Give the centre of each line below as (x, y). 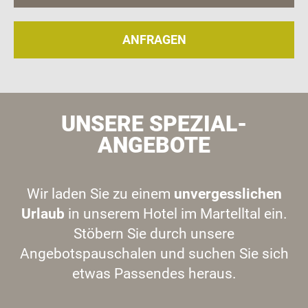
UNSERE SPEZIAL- (154, 124)
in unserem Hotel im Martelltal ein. (176, 214)
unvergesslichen (228, 194)
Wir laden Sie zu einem (100, 194)
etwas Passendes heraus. (154, 274)
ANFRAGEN (154, 40)
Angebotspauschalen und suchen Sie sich (154, 254)
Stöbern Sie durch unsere (154, 234)
